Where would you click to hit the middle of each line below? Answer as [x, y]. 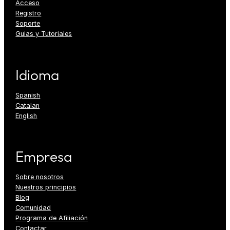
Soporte [28, 24]
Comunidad [33, 208]
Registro [28, 13]
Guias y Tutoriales [44, 34]
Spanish [28, 95]
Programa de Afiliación [52, 218]
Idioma [37, 76]
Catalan [28, 105]
